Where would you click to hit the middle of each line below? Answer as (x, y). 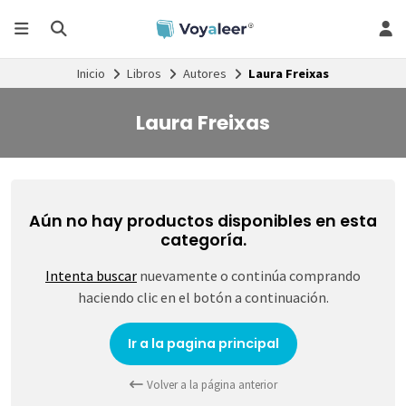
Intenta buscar (91, 276)
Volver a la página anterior (210, 384)
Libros (144, 73)
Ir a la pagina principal (203, 343)
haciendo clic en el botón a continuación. (203, 298)
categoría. (203, 241)
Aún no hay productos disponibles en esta (203, 222)
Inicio (91, 73)
